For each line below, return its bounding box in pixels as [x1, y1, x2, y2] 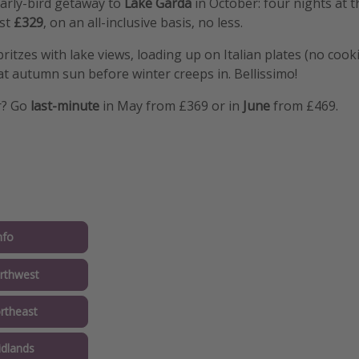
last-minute [30, 97, 99, 115]
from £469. [270, 97, 338, 115]
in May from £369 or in [99, 97, 243, 115]
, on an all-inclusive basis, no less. [43, 14, 243, 32]
